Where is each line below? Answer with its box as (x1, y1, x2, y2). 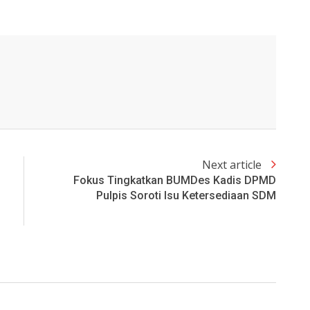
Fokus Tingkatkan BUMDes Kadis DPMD (73, 174, 276, 188)
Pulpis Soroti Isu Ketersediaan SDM (96, 189, 276, 203)
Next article (202, 157, 264, 173)
